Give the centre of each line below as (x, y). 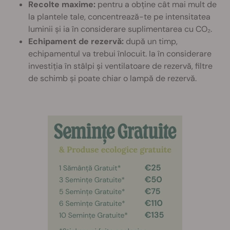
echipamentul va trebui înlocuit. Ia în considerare (120, 54)
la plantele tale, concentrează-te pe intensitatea (119, 17)
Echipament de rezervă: (76, 41)
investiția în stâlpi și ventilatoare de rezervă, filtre (120, 66)
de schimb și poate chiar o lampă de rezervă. (112, 78)
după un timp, (151, 41)
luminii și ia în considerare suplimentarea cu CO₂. (120, 29)
